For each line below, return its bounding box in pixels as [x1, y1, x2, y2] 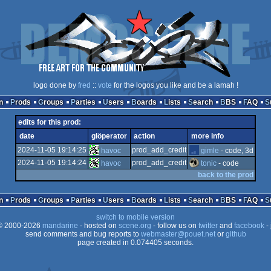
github [225, 230, 246, 238]
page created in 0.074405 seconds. [77, 238, 194, 247]
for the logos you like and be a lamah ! [111, 81, 238, 90]
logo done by [33, 81, 78, 90]
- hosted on [77, 221, 119, 230]
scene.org [118, 221, 151, 230]
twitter [198, 221, 218, 230]
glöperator [91, 132, 127, 140]
